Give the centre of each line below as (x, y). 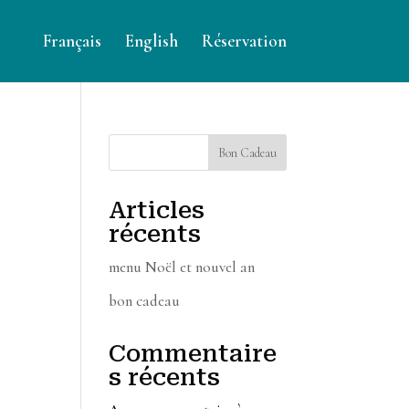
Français (72, 41)
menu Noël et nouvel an (182, 267)
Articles (157, 210)
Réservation (244, 41)
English (151, 41)
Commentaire (193, 353)
